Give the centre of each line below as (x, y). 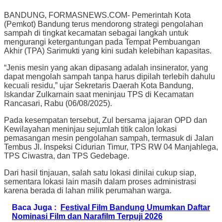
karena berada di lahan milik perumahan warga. (88, 190)
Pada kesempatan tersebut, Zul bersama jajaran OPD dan (106, 120)
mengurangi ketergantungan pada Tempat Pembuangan (102, 42)
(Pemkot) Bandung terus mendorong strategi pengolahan (104, 24)
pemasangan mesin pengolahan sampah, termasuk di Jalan (109, 138)
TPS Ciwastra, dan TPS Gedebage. (67, 156)
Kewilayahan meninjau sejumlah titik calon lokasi (90, 129)
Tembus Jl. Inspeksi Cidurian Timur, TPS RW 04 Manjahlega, (111, 147)
